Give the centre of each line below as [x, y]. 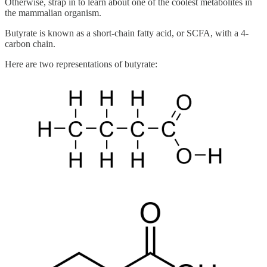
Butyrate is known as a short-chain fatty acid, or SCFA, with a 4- [127, 33]
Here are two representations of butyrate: [81, 64]
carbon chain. [30, 44]
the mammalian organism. [53, 13]
